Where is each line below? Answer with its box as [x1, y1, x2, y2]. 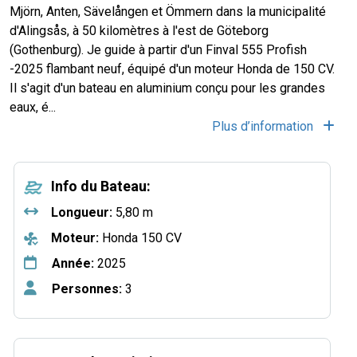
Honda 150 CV [99, 230, 182, 245]
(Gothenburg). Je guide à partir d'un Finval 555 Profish [10, 42, 307, 57]
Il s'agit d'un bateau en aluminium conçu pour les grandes [10, 80, 325, 96]
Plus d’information [212, 119, 316, 134]
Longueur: [51, 205, 112, 220]
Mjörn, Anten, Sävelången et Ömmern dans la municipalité [10, 4, 326, 19]
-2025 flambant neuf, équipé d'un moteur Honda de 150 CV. [10, 61, 335, 76]
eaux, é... [10, 100, 56, 115]
